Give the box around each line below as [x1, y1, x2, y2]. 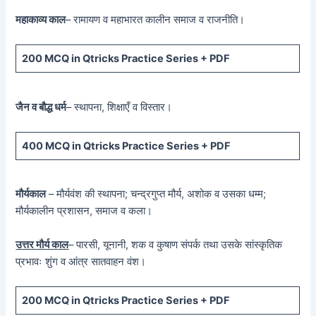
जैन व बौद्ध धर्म [16, 100, 67, 114]
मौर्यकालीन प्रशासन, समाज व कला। [16, 205, 153, 218]
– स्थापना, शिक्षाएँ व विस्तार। [66, 100, 173, 114]
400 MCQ [21, 139, 70, 152]
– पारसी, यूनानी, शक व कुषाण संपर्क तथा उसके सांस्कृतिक [68, 238, 283, 251]
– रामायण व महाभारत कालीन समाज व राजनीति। [66, 13, 245, 26]
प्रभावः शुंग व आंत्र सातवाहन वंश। [16, 255, 147, 268]
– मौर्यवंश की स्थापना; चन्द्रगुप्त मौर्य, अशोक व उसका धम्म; [46, 188, 267, 201]
